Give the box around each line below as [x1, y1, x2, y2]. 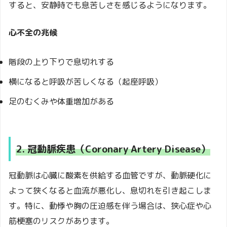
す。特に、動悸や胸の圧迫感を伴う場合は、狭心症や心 [9, 200, 211, 212]
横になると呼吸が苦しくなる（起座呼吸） [9, 75, 163, 87]
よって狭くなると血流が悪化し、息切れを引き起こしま [9, 185, 211, 197]
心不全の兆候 [9, 26, 57, 38]
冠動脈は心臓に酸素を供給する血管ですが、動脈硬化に [9, 170, 211, 181]
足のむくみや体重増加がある [9, 95, 114, 107]
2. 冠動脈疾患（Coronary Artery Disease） [16, 141, 210, 156]
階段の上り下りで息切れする [9, 56, 114, 67]
